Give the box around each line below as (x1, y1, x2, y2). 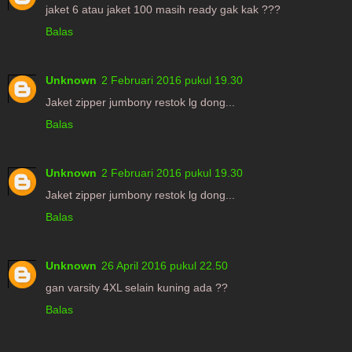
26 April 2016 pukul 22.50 (101, 259, 228, 273)
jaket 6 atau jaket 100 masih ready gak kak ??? (46, 3, 280, 16)
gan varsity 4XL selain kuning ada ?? (46, 281, 228, 295)
